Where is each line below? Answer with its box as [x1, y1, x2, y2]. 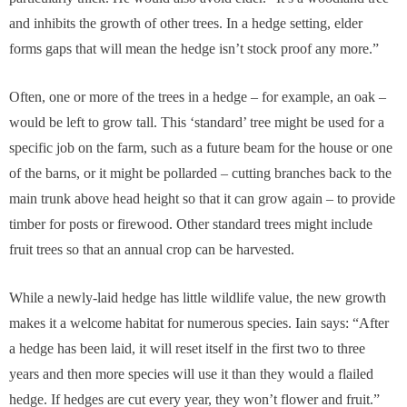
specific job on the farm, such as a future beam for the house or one [9, 139, 392, 155]
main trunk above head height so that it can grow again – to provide [9, 190, 395, 206]
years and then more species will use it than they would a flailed [9, 365, 373, 382]
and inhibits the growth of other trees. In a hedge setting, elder [9, 15, 362, 31]
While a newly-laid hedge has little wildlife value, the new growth [9, 289, 386, 305]
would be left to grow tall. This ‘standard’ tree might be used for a [9, 114, 384, 130]
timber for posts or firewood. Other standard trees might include [9, 215, 372, 232]
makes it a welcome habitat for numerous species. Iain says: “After [9, 314, 389, 331]
